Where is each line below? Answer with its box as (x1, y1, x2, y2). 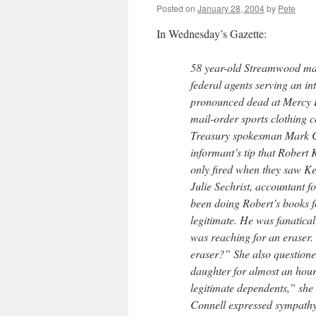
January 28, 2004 (197, 2, 265, 14)
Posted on (157, 2, 195, 14)
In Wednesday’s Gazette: (157, 26, 267, 41)
